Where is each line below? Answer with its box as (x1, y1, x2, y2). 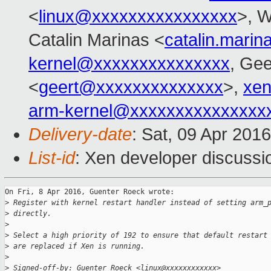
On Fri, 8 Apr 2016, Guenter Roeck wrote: (5, 188, 174, 197)
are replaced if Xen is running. (9, 242, 145, 251)
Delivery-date (28, 125, 132, 145)
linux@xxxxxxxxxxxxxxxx (39, 7, 237, 27)
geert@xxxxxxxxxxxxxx (39, 77, 223, 97)
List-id (28, 148, 75, 168)
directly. (9, 209, 51, 218)
